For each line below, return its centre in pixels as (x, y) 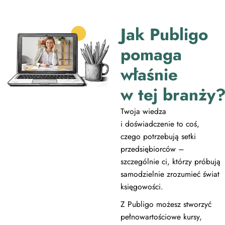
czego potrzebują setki (158, 136)
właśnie (149, 74)
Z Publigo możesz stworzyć (166, 204)
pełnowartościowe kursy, (161, 217)
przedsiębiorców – (152, 149)
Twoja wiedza (143, 111)
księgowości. (142, 186)
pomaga (151, 54)
